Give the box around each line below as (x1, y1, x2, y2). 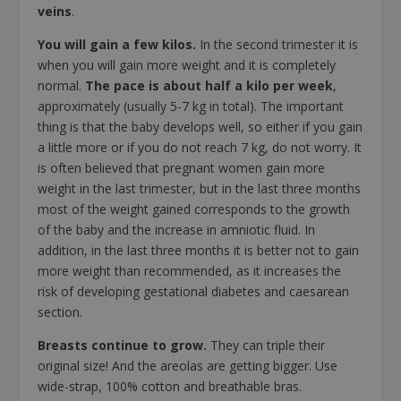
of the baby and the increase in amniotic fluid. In (38, 221, 316, 239)
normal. (38, 77, 86, 95)
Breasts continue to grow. (38, 337, 211, 354)
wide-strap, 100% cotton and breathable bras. (38, 378, 303, 396)
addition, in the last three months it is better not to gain (38, 242, 360, 260)
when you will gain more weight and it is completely (38, 56, 337, 74)
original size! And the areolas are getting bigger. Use (38, 357, 338, 375)
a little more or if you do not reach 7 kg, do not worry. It (38, 139, 363, 157)
